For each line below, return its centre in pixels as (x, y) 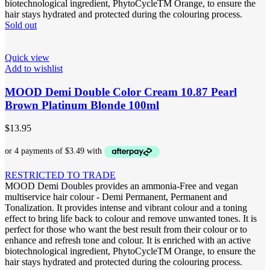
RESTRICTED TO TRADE (60, 175)
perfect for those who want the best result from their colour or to (126, 229)
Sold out (21, 25)
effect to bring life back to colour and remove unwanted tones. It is (131, 218)
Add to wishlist (34, 68)
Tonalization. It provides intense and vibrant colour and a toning (126, 207)
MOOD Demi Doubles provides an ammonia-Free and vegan (121, 186)
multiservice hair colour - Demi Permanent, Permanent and (116, 196)
